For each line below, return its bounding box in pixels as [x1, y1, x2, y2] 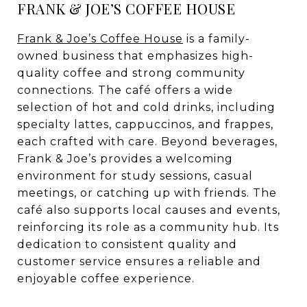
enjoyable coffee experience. [17, 272, 195, 285]
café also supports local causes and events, [17, 204, 280, 217]
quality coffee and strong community [17, 66, 245, 79]
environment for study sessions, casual [17, 169, 253, 182]
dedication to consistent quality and [17, 238, 237, 251]
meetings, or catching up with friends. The [17, 186, 277, 199]
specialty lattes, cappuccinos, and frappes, [17, 118, 273, 131]
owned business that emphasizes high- [17, 49, 254, 62]
